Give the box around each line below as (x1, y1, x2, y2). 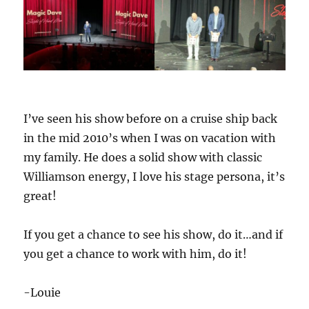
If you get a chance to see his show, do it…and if (23, 228, 283, 242)
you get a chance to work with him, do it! (23, 247, 248, 261)
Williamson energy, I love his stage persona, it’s (23, 170, 286, 184)
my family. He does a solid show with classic (23, 150, 263, 165)
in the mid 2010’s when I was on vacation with (23, 131, 277, 146)
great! (23, 189, 57, 203)
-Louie (23, 286, 61, 300)
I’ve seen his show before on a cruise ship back (23, 112, 278, 126)
